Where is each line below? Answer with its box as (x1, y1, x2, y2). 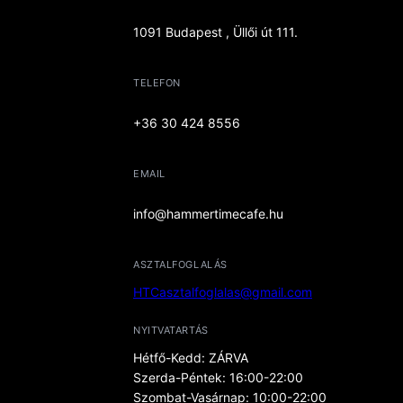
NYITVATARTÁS (133, 323, 209, 336)
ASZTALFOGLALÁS (133, 257, 228, 271)
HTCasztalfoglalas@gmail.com (133, 283, 312, 300)
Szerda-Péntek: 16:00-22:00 (133, 369, 303, 385)
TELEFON (133, 76, 181, 89)
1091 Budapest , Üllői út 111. (133, 23, 298, 40)
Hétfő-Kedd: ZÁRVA (133, 349, 248, 365)
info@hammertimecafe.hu (133, 205, 283, 221)
